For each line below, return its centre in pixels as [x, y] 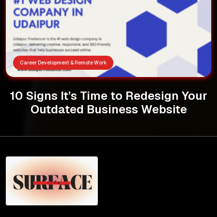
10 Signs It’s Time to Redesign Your [108, 95]
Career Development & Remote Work [63, 62]
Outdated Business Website [108, 109]
